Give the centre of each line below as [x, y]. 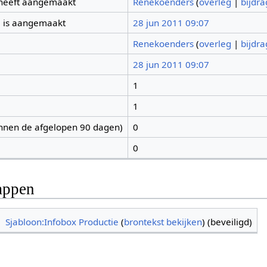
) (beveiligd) [227, 222]
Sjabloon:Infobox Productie [62, 222]
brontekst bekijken [163, 222]
